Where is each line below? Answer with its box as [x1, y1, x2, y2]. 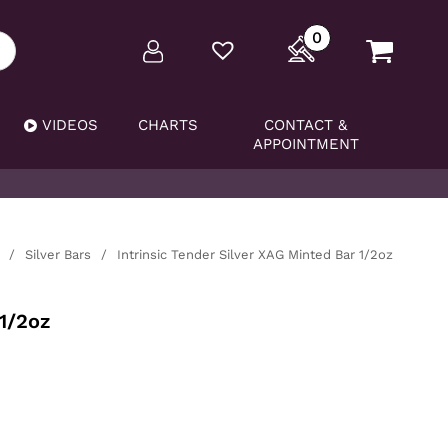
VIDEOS [42, 116, 99, 134]
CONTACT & [264, 116, 348, 134]
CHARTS [138, 116, 199, 134]
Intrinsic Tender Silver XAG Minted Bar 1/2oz [117, 246, 393, 262]
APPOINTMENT [252, 135, 359, 153]
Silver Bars [25, 246, 91, 262]
